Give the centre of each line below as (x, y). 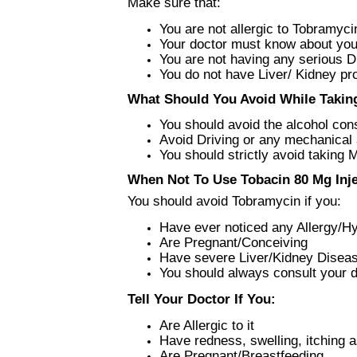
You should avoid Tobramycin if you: (234, 201)
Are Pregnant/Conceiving (233, 243)
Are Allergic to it (207, 326)
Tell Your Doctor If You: (202, 299)
